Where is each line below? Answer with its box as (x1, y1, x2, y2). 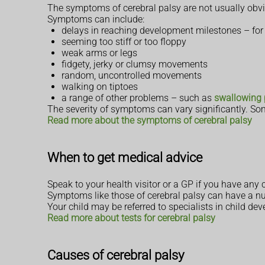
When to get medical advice (47, 150, 202, 166)
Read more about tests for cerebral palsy (47, 212, 215, 224)
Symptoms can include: (47, 14, 144, 25)
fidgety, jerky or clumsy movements (62, 59, 208, 70)
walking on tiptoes (62, 81, 138, 93)
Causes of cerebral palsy (47, 247, 184, 263)
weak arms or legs (62, 47, 137, 59)
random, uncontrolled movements (62, 70, 202, 82)
